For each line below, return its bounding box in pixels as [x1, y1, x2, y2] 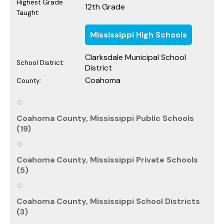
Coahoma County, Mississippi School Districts [16, 195, 200, 206]
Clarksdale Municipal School [85, 51, 186, 62]
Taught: [16, 8, 39, 17]
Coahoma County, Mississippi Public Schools [16, 112, 194, 123]
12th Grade [85, 1, 125, 12]
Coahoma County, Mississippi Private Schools [16, 154, 198, 165]
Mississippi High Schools [90, 29, 187, 40]
